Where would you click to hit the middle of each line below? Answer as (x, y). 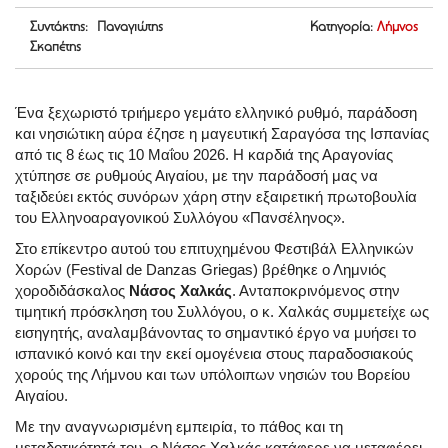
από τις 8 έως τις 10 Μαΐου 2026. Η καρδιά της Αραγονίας (204, 155)
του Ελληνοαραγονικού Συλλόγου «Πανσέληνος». (180, 218)
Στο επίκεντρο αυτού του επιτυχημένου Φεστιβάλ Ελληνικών (214, 249)
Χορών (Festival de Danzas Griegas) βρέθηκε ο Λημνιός (200, 270)
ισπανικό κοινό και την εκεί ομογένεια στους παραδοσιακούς (214, 354)
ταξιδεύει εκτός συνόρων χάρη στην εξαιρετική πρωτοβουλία (216, 197)
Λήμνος (397, 28)
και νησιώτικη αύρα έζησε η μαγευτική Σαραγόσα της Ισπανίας (222, 134)
